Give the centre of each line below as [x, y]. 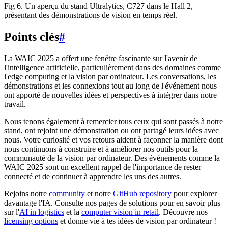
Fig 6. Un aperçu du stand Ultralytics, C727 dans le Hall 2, [98, 6]
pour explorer [194, 194]
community [67, 194]
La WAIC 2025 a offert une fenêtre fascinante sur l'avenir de [101, 59]
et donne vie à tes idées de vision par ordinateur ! [137, 221]
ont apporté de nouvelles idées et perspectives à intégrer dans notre [110, 95]
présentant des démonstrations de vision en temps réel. [91, 15]
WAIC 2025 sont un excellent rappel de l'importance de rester [103, 167]
